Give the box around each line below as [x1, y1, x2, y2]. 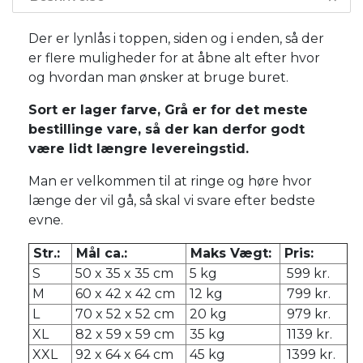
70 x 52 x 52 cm [72, 305, 174, 322]
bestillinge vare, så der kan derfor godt [28, 121, 305, 137]
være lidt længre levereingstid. [28, 140, 249, 156]
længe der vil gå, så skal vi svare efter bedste [28, 192, 315, 208]
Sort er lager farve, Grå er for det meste [28, 101, 308, 117]
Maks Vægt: [186, 245, 271, 261]
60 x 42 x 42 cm [72, 285, 175, 301]
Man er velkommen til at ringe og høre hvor [28, 173, 312, 189]
